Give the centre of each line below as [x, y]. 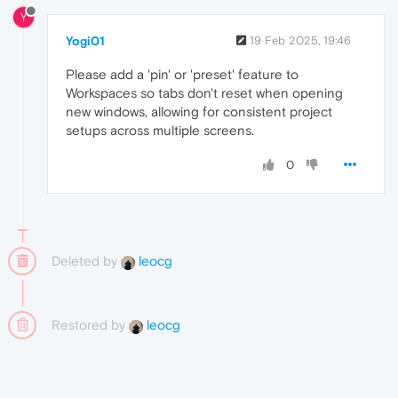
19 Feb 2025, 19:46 [300, 40]
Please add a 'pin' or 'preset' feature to [182, 74]
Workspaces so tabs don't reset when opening [204, 92]
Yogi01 [85, 40]
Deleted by [86, 260]
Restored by [90, 324]
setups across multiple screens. [160, 130]
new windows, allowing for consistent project [199, 111]
